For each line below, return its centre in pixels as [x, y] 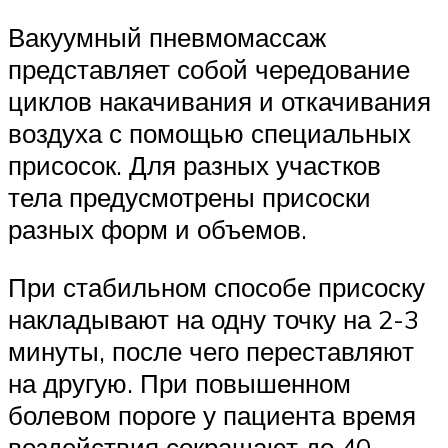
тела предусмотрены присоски [189, 197]
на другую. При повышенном [179, 382]
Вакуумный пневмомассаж [167, 37]
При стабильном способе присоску [216, 286]
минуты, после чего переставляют [211, 350]
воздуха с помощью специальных [209, 133]
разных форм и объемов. [157, 229]
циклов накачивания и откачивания [219, 101]
